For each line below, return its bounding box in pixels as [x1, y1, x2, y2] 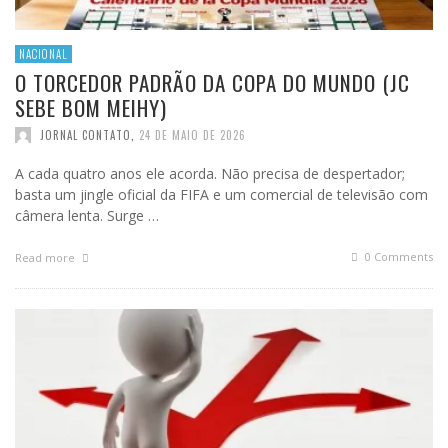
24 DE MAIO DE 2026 [139, 127, 246, 144]
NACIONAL [19, 46, 68, 63]
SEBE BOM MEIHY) [15, 92, 167, 124]
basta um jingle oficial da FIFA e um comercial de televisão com [15, 185, 428, 205]
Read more [15, 250, 78, 266]
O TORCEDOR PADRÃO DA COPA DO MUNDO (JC [15, 67, 410, 99]
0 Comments [362, 249, 433, 265]
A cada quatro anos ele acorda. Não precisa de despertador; [15, 164, 405, 184]
